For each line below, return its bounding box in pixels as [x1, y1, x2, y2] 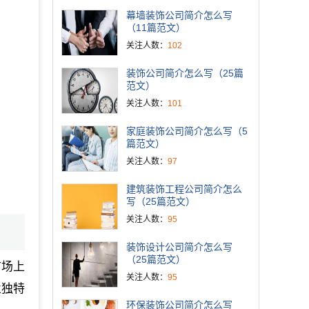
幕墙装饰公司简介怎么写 [126, 10, 232, 21]
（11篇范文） [126, 22, 186, 33]
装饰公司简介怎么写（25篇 [126, 68, 243, 79]
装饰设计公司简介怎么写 [126, 241, 232, 252]
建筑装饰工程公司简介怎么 [126, 183, 242, 195]
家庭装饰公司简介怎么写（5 [126, 126, 248, 137]
